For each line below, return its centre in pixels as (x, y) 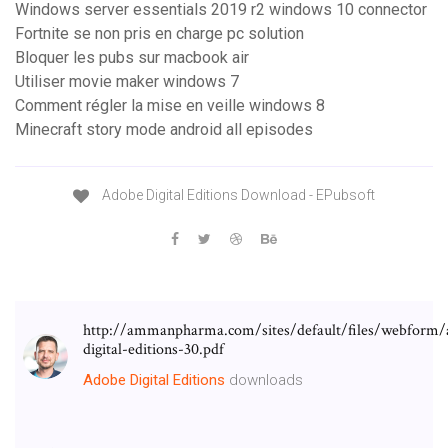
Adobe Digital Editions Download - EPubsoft (237, 195)
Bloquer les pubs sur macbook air (132, 58)
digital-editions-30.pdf (153, 349)
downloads (264, 379)
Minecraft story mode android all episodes (164, 130)
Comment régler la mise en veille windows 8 (170, 106)
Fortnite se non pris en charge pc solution (159, 34)
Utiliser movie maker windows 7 (127, 82)
